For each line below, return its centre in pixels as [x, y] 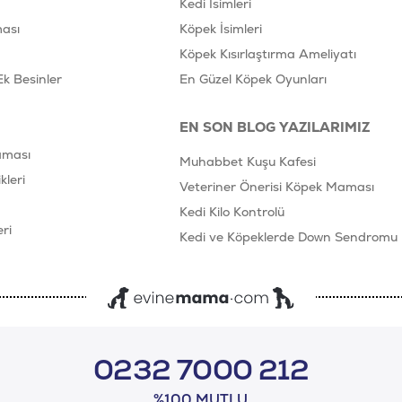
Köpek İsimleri [221, 29]
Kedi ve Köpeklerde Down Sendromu [288, 237]
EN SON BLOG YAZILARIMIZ [275, 127]
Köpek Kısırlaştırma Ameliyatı [268, 54]
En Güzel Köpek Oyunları [253, 79]
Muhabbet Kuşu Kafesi [248, 162]
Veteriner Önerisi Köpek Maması [277, 187]
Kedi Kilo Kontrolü [232, 212]
